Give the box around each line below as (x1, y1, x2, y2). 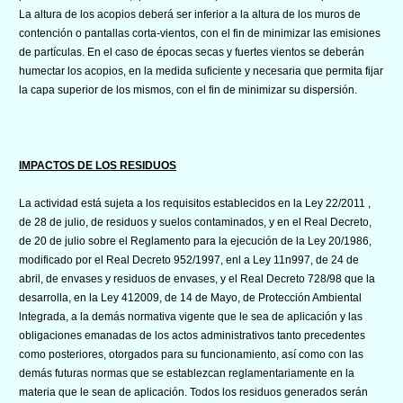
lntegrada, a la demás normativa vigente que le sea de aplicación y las (19, 309, 363, 323)
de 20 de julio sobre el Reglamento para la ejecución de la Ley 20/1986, (19, 234, 372, 247)
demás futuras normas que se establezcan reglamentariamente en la (19, 366, 354, 380)
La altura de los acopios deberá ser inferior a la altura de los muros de (19, 7, 361, 21)
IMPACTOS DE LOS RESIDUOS (19, 158, 176, 172)
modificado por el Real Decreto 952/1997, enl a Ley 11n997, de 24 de (19, 253, 359, 266)
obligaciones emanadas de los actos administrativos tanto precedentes (19, 328, 365, 342)
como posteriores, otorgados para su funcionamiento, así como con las (19, 347, 363, 361)
